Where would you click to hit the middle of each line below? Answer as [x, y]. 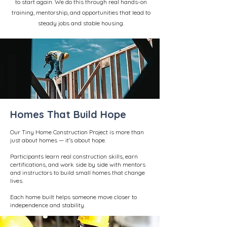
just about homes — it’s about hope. [58, 140]
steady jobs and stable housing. [81, 23]
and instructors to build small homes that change [78, 173]
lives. [17, 181]
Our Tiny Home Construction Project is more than [77, 132]
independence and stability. [48, 205]
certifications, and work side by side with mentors [78, 164]
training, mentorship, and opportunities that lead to [81, 12]
